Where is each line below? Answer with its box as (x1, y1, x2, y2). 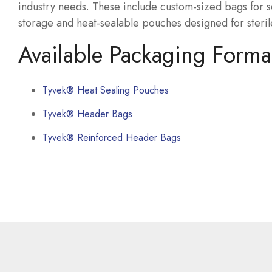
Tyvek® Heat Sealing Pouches (42, 83, 169, 97)
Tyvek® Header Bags (42, 107, 132, 121)
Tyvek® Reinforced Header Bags (42, 131, 181, 144)
